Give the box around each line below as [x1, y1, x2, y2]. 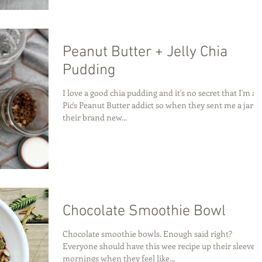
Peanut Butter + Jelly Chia [63, 43, 227, 62]
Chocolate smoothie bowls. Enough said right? [63, 227, 232, 239]
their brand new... [63, 112, 127, 123]
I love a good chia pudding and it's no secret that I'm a [63, 87, 256, 99]
